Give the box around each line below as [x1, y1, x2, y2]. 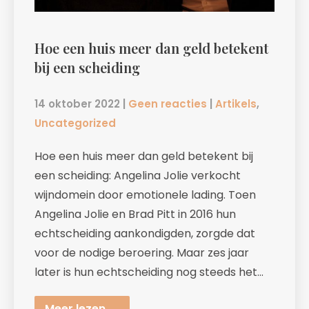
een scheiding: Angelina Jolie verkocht [34, 168, 241, 183]
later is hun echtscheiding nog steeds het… [34, 264, 263, 280]
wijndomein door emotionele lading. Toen [34, 187, 256, 203]
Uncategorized [34, 116, 116, 130]
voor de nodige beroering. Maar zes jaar [34, 245, 249, 261]
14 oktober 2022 [34, 97, 120, 111]
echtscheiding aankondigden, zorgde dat [34, 226, 255, 241]
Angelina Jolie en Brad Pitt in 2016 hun [34, 206, 236, 222]
